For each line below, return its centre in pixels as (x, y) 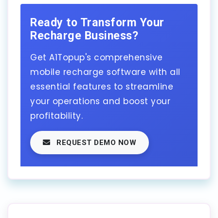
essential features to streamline (102, 86)
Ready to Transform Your (97, 22)
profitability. (56, 116)
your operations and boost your (100, 101)
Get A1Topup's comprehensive (97, 57)
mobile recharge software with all (105, 72)
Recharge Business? (84, 35)
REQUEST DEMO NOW (95, 142)
